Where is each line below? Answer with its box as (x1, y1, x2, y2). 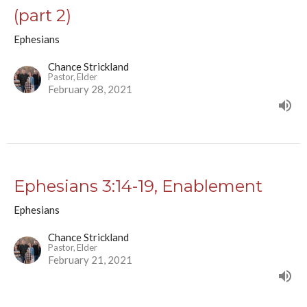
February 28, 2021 (48, 83, 132, 96)
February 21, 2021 (48, 254, 132, 267)
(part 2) (14, 5, 71, 26)
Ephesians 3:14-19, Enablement (14, 176, 262, 197)
